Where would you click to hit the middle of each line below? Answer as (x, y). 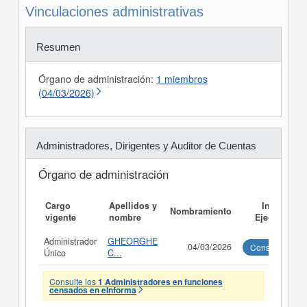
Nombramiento (200, 211)
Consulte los (74, 281)
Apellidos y (133, 206)
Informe (278, 206)
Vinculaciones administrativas (114, 12)
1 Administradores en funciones (160, 282)
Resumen (58, 47)
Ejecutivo (274, 217)
